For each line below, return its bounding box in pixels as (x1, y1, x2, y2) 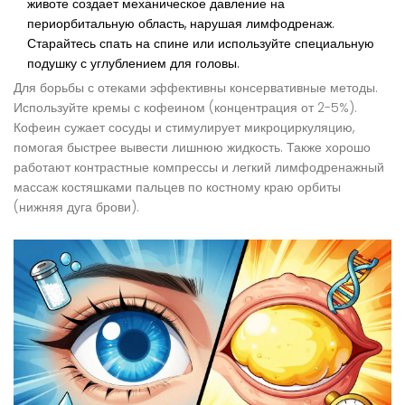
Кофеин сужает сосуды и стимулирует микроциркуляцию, (14, 118, 354, 137)
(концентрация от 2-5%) (205, 99, 354, 118)
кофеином (144, 99, 205, 118)
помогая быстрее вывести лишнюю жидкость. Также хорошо (14, 138, 371, 157)
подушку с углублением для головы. (27, 54, 240, 73)
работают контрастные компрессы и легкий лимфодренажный (14, 158, 384, 177)
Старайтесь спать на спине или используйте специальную (27, 34, 374, 53)
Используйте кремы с (14, 99, 144, 118)
